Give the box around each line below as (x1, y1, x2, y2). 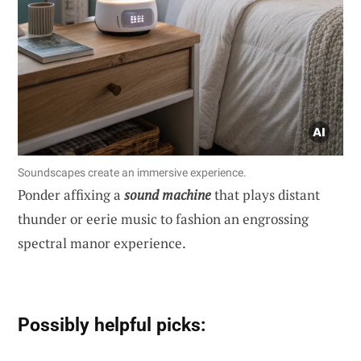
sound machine (124, 185, 211, 204)
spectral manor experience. (18, 233, 186, 252)
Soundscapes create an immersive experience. (18, 165, 247, 179)
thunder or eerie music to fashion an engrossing (18, 209, 309, 228)
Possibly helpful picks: (18, 313, 205, 336)
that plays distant (211, 185, 320, 204)
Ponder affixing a (18, 185, 124, 204)
